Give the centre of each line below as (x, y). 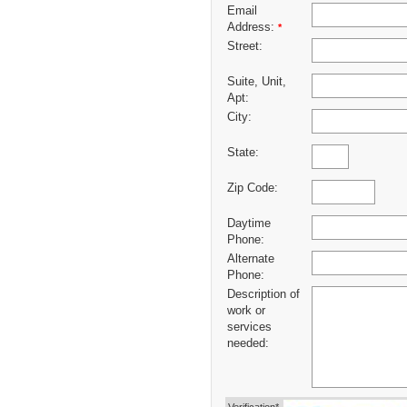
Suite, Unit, (257, 82)
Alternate (251, 259)
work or (246, 311)
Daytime (249, 224)
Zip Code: (253, 189)
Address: (253, 28)
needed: (248, 344)
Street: (245, 47)
